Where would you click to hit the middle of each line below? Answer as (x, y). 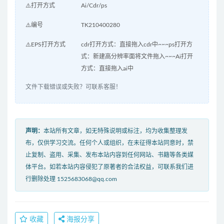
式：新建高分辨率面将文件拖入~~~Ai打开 (137, 57)
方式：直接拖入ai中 (107, 69)
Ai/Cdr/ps (94, 6)
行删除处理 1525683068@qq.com (71, 179)
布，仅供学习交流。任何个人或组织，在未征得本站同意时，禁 (109, 143)
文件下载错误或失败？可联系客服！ (73, 87)
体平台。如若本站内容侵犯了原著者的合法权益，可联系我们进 (109, 167)
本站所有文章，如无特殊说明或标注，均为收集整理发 (115, 131)
